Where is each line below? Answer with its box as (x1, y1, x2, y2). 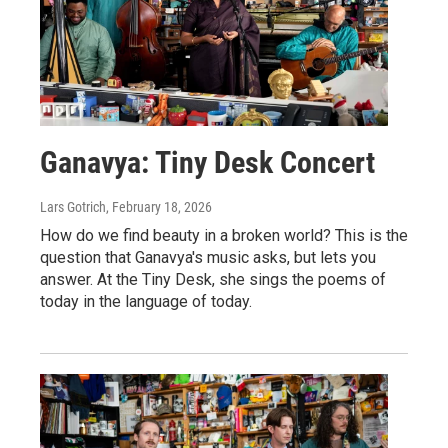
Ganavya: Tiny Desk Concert (40, 145, 375, 181)
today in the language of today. (40, 292, 252, 312)
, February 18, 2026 (106, 199, 212, 216)
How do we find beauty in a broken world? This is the (40, 226, 408, 246)
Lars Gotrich (40, 199, 106, 216)
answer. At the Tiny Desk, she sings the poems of (40, 270, 386, 290)
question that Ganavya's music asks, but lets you (40, 248, 376, 268)
